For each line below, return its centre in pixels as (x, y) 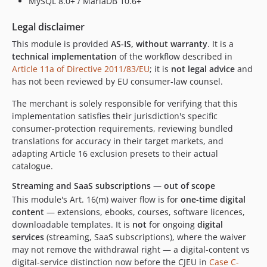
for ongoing (172, 224)
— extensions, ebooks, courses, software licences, (145, 212)
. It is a (221, 44)
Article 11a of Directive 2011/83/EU (81, 69)
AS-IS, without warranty (159, 44)
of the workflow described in (175, 56)
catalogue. (32, 166)
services (28, 237)
